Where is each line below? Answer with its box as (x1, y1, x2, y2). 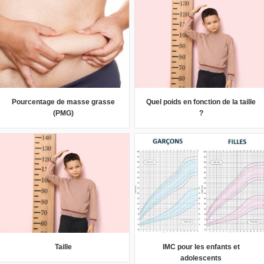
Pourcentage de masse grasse (11, 97, 115, 106)
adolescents (180, 253, 222, 262)
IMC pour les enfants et (162, 242, 240, 251)
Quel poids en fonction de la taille (146, 97, 256, 106)
